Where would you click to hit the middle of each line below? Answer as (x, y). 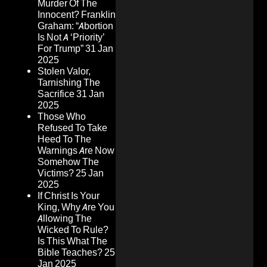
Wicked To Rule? (73, 230)
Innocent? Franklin (77, 15)
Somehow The (68, 162)
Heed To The (64, 139)
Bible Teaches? (70, 253)
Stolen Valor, (64, 72)
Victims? (56, 173)
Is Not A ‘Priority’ (71, 38)
